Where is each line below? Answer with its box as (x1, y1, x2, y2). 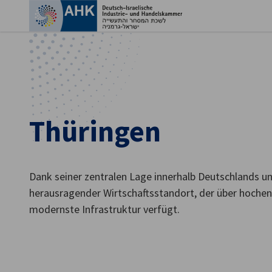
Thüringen (29, 113, 161, 149)
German (149, 210, 183, 222)
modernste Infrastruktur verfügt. (29, 202, 180, 216)
